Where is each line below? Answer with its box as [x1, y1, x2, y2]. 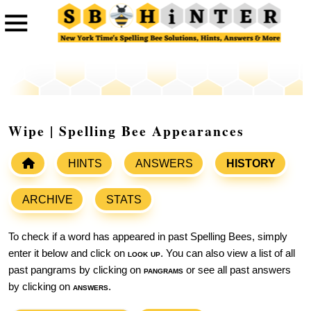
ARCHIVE [22, 194, 73, 206]
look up [128, 248, 160, 260]
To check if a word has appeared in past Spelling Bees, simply [8, 231, 287, 243]
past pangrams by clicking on [8, 264, 144, 276]
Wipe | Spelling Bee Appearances [8, 121, 244, 142]
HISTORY [226, 158, 276, 170]
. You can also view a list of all [160, 248, 295, 260]
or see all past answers [183, 264, 291, 276]
